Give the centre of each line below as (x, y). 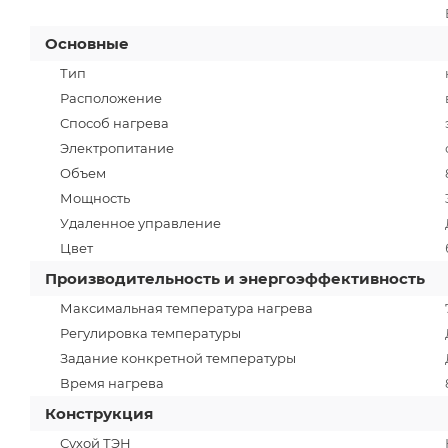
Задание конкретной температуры (178, 357)
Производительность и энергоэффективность (235, 278)
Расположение (111, 97)
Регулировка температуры (150, 332)
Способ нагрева (114, 122)
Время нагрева (112, 382)
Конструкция (99, 413)
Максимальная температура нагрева (186, 307)
